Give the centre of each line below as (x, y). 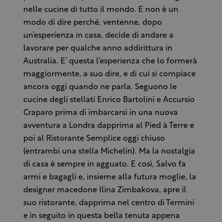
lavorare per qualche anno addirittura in (98, 48)
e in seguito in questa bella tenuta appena (101, 216)
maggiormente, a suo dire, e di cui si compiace (109, 74)
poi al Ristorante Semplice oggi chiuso (94, 139)
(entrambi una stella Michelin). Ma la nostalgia (109, 151)
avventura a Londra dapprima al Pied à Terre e (109, 126)
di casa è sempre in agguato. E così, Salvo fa (104, 164)
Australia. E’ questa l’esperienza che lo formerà (110, 61)
